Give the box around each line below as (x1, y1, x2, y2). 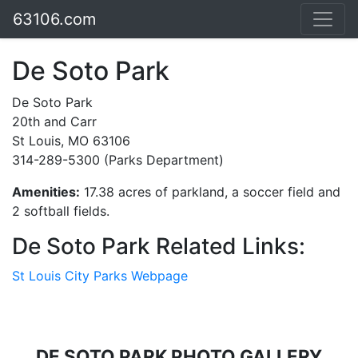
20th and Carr (12, 113, 97, 129)
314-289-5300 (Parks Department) (12, 152, 224, 168)
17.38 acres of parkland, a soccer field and (80, 184, 340, 200)
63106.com (13, 10, 96, 29)
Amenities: (12, 184, 80, 200)
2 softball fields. (12, 203, 109, 219)
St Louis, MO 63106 (12, 133, 130, 149)
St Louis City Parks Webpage (12, 268, 188, 284)
